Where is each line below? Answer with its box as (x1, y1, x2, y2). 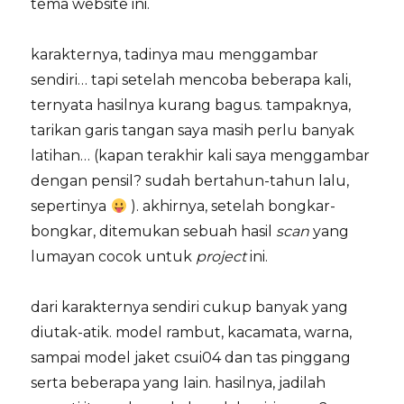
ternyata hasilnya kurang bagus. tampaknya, (31, 96, 352, 115)
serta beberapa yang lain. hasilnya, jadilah (31, 374, 326, 392)
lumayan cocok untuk (31, 248, 197, 266)
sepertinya (31, 197, 111, 216)
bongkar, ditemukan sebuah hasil (31, 223, 277, 241)
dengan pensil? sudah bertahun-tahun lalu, (31, 172, 350, 190)
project (196, 248, 247, 266)
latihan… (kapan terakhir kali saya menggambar (31, 147, 371, 165)
